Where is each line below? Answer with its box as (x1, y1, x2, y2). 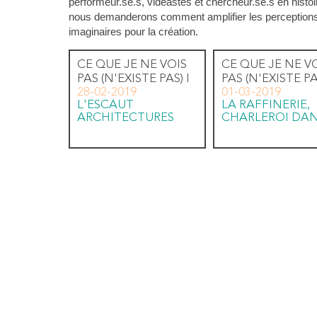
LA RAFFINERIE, (221, 98, 310, 111)
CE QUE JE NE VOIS (76, 58, 187, 71)
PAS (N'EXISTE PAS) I (76, 72, 190, 85)
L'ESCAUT (76, 98, 134, 111)
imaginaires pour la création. (69, 25, 198, 38)
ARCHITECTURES (76, 111, 174, 124)
